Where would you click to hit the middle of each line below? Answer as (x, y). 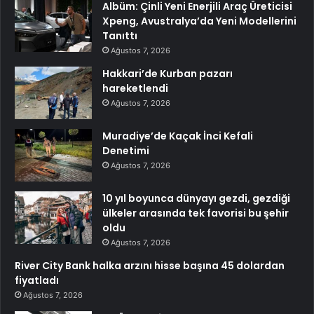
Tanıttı (120, 36)
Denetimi (126, 151)
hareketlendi (135, 89)
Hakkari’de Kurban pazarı (168, 74)
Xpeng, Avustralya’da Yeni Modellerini (199, 21)
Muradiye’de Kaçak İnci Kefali (178, 136)
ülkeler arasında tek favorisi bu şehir (196, 213)
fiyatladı (37, 281)
